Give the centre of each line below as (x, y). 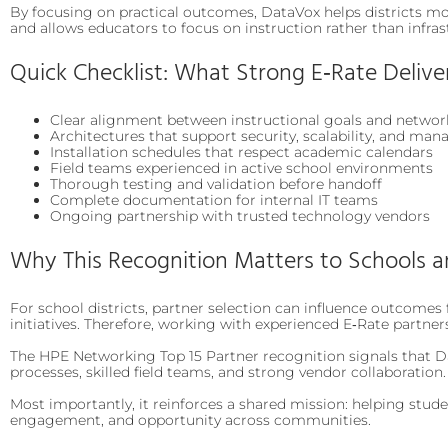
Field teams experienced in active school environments (241, 167)
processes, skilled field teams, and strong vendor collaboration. (228, 371)
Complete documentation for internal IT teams (214, 199)
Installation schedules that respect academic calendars (241, 151)
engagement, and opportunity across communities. (190, 419)
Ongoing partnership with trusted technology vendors (240, 215)
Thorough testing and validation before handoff (216, 183)
